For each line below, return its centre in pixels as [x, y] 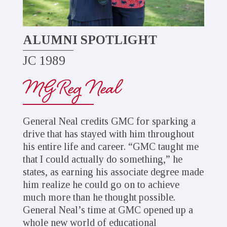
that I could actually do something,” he [102, 159]
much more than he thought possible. [99, 197]
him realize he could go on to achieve [101, 184]
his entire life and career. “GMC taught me [110, 146]
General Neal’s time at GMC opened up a [108, 210]
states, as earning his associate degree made [113, 172]
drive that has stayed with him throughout [108, 134]
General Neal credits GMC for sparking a [109, 121]
